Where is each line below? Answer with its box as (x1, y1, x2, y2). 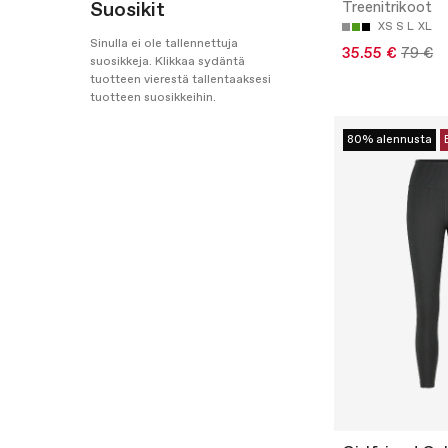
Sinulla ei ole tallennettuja (90, 36, 238, 52)
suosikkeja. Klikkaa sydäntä (90, 54, 245, 70)
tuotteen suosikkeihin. (90, 90, 216, 106)
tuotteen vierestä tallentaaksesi (90, 72, 271, 88)
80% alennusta (347, 132, 432, 149)
